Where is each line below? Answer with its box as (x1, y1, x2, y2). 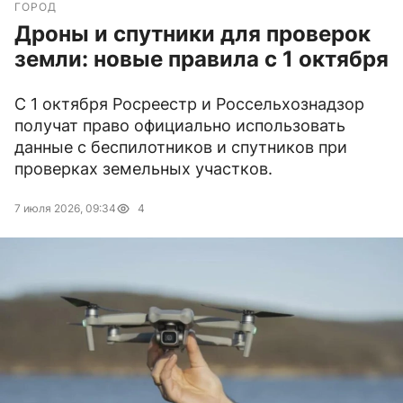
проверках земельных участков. (14, 159, 273, 179)
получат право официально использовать (14, 116, 345, 136)
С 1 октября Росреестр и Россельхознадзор (14, 94, 364, 114)
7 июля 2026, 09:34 (14, 201, 116, 216)
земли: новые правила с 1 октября (14, 46, 389, 73)
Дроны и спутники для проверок (14, 21, 371, 48)
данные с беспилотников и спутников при (14, 138, 347, 157)
